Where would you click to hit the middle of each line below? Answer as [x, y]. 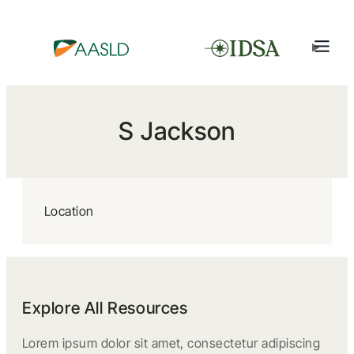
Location [69, 211]
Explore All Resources [105, 308]
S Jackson [177, 131]
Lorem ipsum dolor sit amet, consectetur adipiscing [171, 343]
